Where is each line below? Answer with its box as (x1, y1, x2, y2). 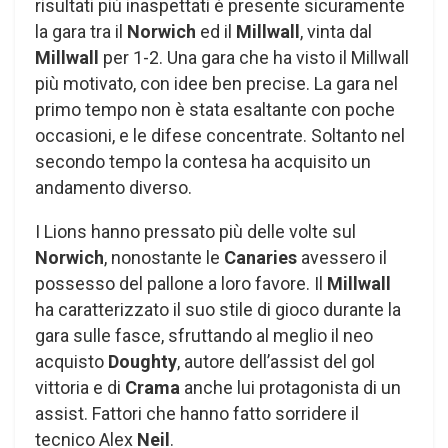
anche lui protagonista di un (184, 377, 401, 399)
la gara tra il (35, 21, 127, 43)
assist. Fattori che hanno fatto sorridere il (35, 403, 359, 425)
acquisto (35, 351, 108, 373)
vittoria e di (35, 377, 125, 399)
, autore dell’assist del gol (177, 351, 375, 373)
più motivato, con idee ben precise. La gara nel (35, 73, 398, 95)
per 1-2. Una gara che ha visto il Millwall (103, 47, 409, 69)
